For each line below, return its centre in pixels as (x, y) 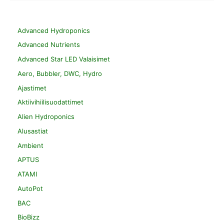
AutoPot (30, 188)
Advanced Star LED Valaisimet (64, 59)
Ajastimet (32, 88)
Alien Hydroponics (46, 117)
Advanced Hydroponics (54, 30)
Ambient (30, 145)
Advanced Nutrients (49, 45)
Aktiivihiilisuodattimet (50, 102)
